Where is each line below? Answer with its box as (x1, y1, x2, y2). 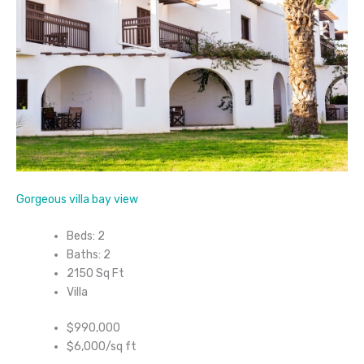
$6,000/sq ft (67, 340, 136, 354)
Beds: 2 (67, 229, 105, 244)
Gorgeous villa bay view (16, 192, 138, 206)
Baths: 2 (67, 248, 110, 262)
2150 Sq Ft (67, 266, 124, 281)
